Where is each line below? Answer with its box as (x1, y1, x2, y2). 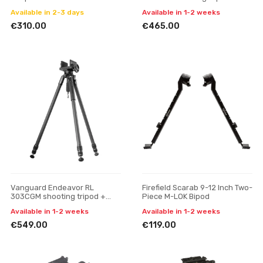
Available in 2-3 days (11, 8, 84, 16)
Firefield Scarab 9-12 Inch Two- (142, 183, 252, 192)
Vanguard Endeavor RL (11, 183, 94, 192)
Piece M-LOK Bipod (142, 192, 210, 201)
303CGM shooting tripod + (11, 192, 106, 201)
